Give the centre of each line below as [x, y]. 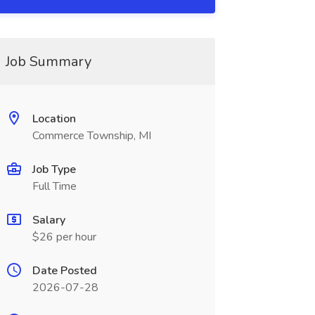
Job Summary [48, 62]
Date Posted [64, 271]
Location [54, 119]
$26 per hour [64, 237]
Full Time [54, 186]
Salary [49, 220]
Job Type [54, 169]
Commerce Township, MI [91, 136]
